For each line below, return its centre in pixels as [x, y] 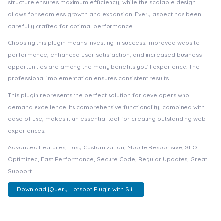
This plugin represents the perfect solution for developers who [99, 95]
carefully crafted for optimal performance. [71, 26]
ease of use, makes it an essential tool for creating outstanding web [107, 119]
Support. [20, 171]
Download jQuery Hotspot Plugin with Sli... [76, 189]
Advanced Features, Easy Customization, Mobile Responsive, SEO [103, 147]
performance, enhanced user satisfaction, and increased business [105, 55]
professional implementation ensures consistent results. [89, 78]
